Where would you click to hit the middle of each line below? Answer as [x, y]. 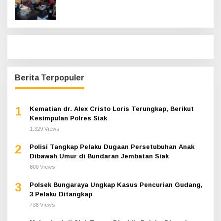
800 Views [42, 167]
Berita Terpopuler [50, 78]
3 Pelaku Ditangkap [61, 194]
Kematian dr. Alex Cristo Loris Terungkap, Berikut [112, 109]
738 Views [42, 205]
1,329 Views [44, 129]
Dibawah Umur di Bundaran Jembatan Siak [99, 156]
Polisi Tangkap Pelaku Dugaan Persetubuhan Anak [112, 147]
